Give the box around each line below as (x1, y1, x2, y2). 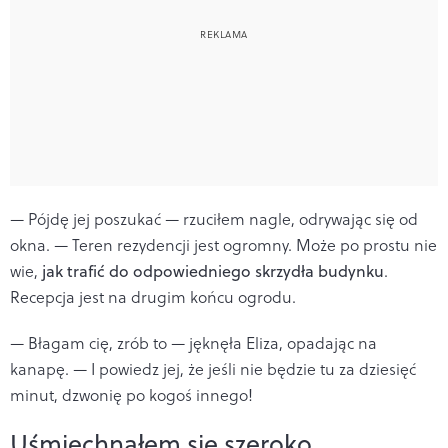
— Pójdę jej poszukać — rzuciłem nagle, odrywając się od (10, 207, 418, 230)
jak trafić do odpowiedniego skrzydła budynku (38, 259, 384, 282)
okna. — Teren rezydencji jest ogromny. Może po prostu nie (10, 233, 437, 256)
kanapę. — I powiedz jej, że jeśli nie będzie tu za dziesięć (10, 357, 416, 380)
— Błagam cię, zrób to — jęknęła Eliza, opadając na (10, 331, 377, 354)
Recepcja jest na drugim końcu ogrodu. (10, 285, 296, 308)
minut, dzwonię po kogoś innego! (10, 383, 253, 406)
